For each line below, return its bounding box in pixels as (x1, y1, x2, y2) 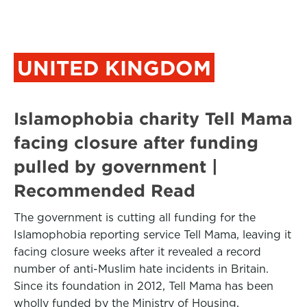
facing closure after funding (14, 133, 258, 152)
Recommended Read (14, 181, 195, 200)
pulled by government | (14, 157, 218, 176)
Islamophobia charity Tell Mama (14, 109, 293, 128)
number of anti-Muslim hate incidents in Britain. (14, 262, 269, 275)
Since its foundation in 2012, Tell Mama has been (14, 280, 273, 293)
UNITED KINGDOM (17, 56, 211, 79)
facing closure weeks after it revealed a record (14, 245, 261, 258)
